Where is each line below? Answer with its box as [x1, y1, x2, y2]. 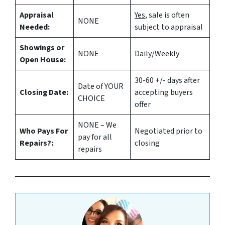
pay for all [78, 132, 112, 143]
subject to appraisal [135, 22, 203, 33]
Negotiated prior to [135, 126, 202, 137]
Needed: [20, 22, 50, 33]
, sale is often [145, 10, 189, 21]
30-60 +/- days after [135, 75, 200, 86]
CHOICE [78, 93, 105, 104]
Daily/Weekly [135, 48, 179, 60]
